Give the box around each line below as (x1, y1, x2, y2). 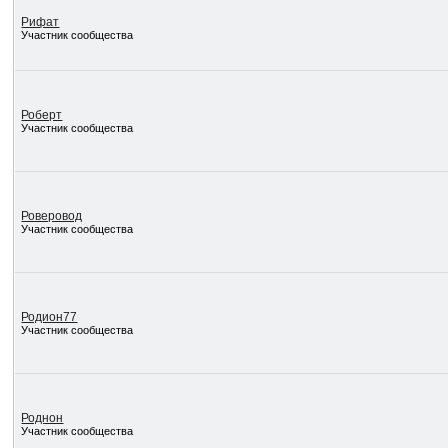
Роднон (21, 411, 64, 425)
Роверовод (21, 209, 83, 223)
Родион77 (21, 310, 78, 324)
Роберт (21, 108, 63, 122)
